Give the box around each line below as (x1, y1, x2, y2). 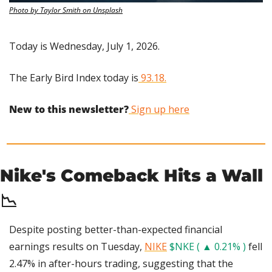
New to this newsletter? (9, 103, 129, 117)
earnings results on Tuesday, (9, 240, 144, 254)
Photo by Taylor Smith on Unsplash (9, 5, 123, 16)
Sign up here (129, 103, 189, 117)
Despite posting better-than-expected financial (9, 223, 222, 237)
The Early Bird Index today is (9, 71, 138, 85)
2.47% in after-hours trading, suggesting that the (9, 257, 233, 271)
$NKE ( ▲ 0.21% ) (169, 240, 246, 254)
